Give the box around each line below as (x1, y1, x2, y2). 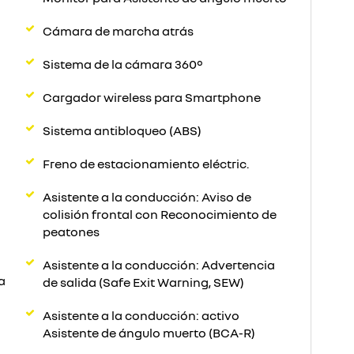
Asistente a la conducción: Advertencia (43, 257, 275, 273)
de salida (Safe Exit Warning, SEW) (43, 274, 244, 290)
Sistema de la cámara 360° (43, 56, 203, 72)
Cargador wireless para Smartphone (43, 89, 261, 105)
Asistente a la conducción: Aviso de (43, 189, 251, 205)
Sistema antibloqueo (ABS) (43, 122, 201, 138)
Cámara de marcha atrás (43, 23, 194, 39)
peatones (43, 224, 100, 239)
